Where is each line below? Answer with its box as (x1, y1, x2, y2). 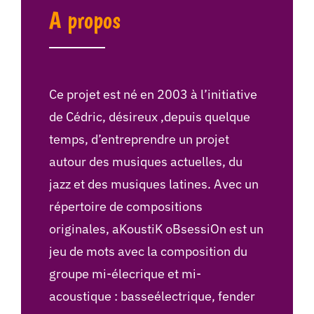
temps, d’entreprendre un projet (48, 131, 229, 148)
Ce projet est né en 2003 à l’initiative (48, 86, 257, 103)
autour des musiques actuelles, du (48, 153, 243, 170)
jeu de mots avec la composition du (48, 243, 247, 260)
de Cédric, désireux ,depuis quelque (48, 109, 250, 125)
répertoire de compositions (48, 198, 203, 215)
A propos (48, 6, 121, 34)
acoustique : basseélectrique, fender (48, 288, 255, 305)
